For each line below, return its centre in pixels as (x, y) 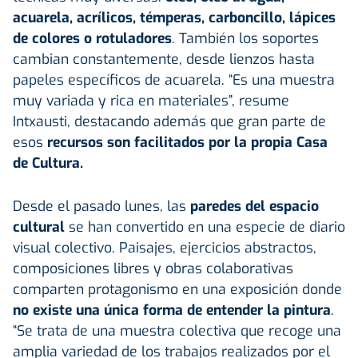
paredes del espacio (253, 206)
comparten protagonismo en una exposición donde (177, 289)
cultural (39, 227)
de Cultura (46, 163)
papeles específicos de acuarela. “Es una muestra (174, 80)
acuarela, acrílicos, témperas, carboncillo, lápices (174, 17)
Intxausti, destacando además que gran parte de (169, 121)
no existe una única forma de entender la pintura (172, 310)
